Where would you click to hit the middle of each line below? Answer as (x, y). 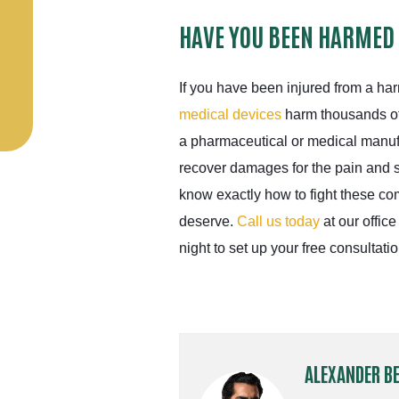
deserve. (208, 222)
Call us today (278, 222)
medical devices (232, 115)
